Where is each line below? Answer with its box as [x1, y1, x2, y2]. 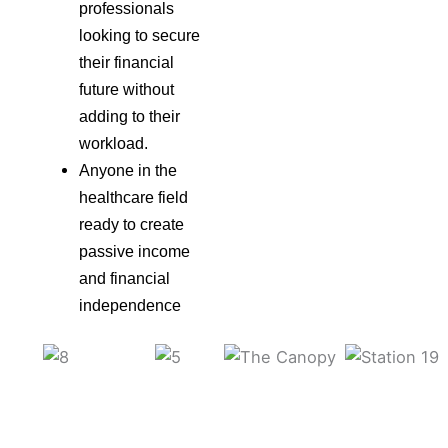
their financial [79, 52, 175, 71]
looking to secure [79, 25, 201, 44]
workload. [79, 133, 149, 152]
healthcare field [79, 187, 189, 206]
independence [79, 295, 182, 314]
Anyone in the [79, 160, 178, 179]
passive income [79, 241, 191, 260]
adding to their [79, 106, 181, 125]
